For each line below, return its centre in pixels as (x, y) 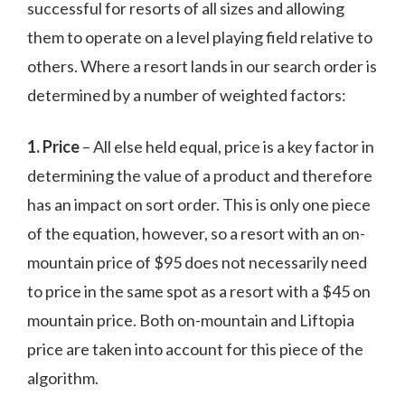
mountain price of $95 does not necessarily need (197, 263)
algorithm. (63, 378)
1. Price (53, 147)
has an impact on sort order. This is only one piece (199, 205)
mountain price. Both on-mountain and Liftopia (191, 320)
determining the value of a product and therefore (200, 176)
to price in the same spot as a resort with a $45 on (199, 292)
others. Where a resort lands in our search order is (202, 66)
